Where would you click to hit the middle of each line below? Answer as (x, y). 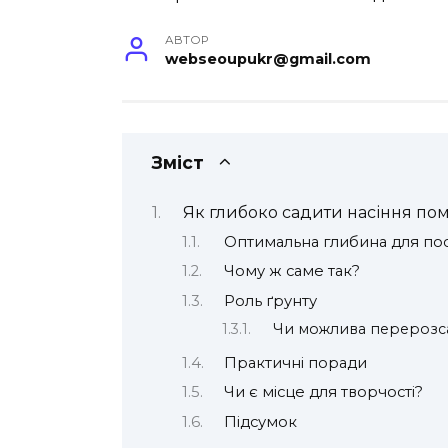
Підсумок (260, 421)
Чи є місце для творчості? (323, 392)
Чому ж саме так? (291, 271)
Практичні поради (295, 363)
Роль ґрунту (270, 300)
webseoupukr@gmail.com (268, 59)
